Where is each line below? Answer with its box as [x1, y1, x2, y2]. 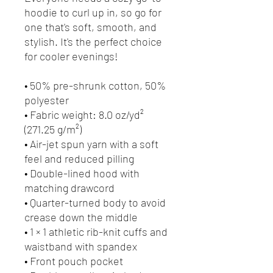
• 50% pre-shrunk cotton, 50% [24, 78, 166, 92]
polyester [24, 93, 69, 107]
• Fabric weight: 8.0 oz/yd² [24, 107, 144, 121]
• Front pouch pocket [24, 253, 123, 268]
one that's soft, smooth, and [24, 19, 157, 34]
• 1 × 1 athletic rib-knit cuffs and [24, 224, 168, 238]
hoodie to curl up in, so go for [24, 5, 161, 19]
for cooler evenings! [24, 49, 118, 63]
